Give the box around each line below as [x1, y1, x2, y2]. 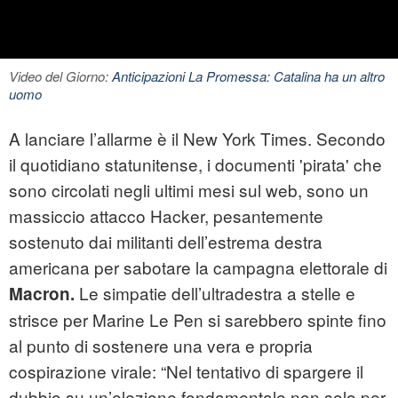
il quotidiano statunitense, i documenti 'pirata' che [9, 152, 382, 177]
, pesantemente [204, 203, 323, 228]
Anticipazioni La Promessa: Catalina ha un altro [112, 67, 385, 86]
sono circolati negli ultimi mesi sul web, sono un [9, 178, 369, 203]
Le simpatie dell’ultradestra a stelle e [75, 281, 355, 306]
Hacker [150, 203, 204, 228]
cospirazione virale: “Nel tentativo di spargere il [9, 359, 363, 384]
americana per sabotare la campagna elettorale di [9, 255, 387, 280]
